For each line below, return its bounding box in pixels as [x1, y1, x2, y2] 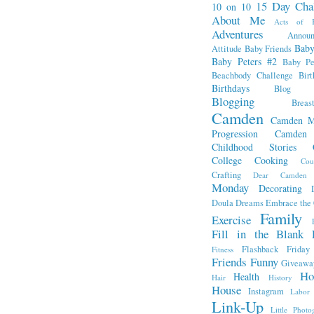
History [268, 272, 292, 282]
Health [233, 270, 260, 283]
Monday [212, 179, 249, 196]
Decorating [258, 182, 302, 195]
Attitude [212, 43, 242, 55]
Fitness [212, 244, 233, 254]
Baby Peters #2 [212, 55, 277, 68]
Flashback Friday [242, 243, 310, 255]
